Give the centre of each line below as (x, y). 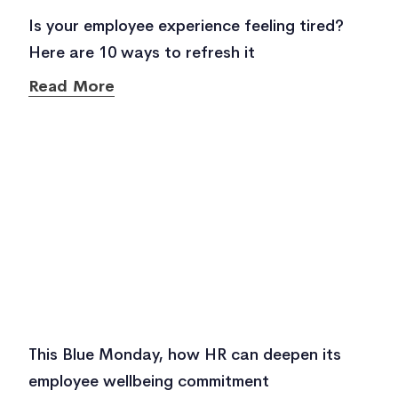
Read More (72, 86)
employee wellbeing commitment (149, 381)
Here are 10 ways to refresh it (142, 52)
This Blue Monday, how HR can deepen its (185, 354)
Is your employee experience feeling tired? (186, 26)
